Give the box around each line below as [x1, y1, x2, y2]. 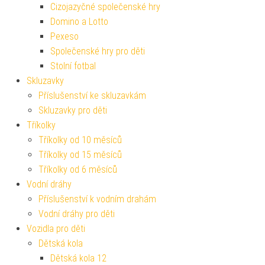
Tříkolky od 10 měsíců [38, 134, 122, 146]
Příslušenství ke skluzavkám [38, 89, 146, 101]
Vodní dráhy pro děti [38, 208, 115, 219]
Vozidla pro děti [27, 222, 85, 234]
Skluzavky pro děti [38, 104, 107, 116]
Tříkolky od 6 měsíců [38, 163, 117, 175]
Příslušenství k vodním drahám [38, 193, 156, 205]
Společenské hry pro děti [50, 45, 145, 57]
